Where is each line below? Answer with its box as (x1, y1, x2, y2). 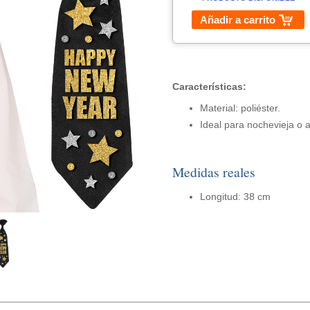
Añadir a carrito (200, 14, 275, 26)
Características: (172, 81, 246, 92)
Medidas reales (172, 163, 255, 181)
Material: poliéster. (199, 102, 280, 113)
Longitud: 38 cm (199, 191, 271, 202)
